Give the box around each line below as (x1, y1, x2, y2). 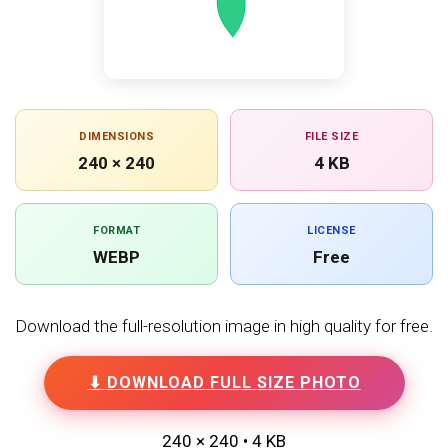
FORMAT (93, 224, 140, 237)
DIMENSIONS (79, 130, 154, 143)
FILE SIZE (304, 130, 359, 143)
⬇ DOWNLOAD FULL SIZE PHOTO (87, 373, 361, 392)
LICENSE (307, 224, 356, 237)
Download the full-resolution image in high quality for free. (15, 316, 433, 336)
